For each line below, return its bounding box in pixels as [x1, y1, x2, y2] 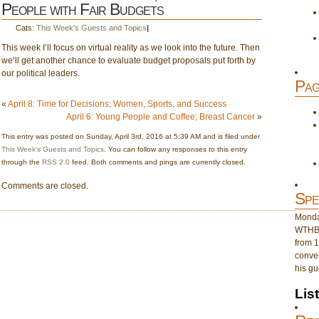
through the [1, 158, 42, 166]
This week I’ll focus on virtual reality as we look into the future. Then [1, 43, 260, 53]
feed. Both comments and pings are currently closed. [70, 158, 246, 166]
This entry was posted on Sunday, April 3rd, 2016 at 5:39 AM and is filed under [1, 132, 260, 140]
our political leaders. [1, 68, 80, 78]
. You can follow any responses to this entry [104, 145, 247, 153]
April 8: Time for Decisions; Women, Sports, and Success [8, 99, 226, 109]
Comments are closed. [1, 181, 88, 191]
